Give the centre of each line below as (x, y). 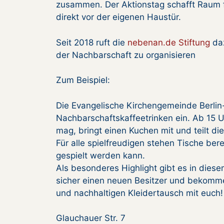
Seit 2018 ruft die (92, 42)
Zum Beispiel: (83, 80)
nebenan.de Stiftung (169, 42)
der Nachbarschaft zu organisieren (126, 55)
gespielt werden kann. (100, 155)
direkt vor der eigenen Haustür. (118, 17)
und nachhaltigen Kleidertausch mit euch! (139, 193)
